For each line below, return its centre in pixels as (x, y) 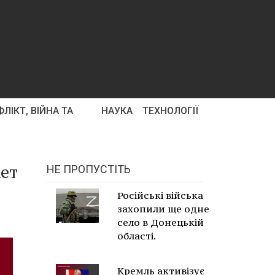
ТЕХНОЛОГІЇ (170, 111)
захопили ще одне (163, 209)
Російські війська (160, 195)
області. (137, 236)
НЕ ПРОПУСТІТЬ (89, 169)
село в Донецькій (161, 222)
